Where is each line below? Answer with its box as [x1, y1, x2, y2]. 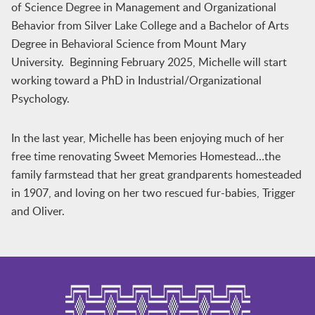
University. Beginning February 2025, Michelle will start [11, 54, 287, 70]
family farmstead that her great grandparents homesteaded [11, 167, 302, 182]
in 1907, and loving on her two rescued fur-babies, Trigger [11, 185, 295, 200]
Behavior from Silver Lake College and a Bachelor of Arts [11, 18, 289, 33]
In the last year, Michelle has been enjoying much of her [11, 130, 284, 146]
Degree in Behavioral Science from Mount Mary [11, 36, 246, 51]
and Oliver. [11, 203, 65, 219]
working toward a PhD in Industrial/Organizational [11, 72, 262, 88]
